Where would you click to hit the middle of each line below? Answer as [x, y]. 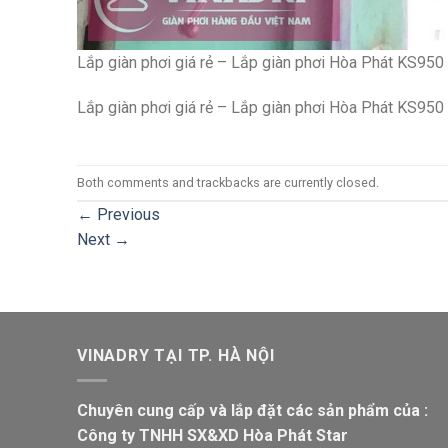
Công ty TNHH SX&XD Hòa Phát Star [212, 435]
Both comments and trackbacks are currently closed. [228, 182]
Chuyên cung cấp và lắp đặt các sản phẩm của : [252, 410]
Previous [126, 215]
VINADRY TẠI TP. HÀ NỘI [176, 356]
